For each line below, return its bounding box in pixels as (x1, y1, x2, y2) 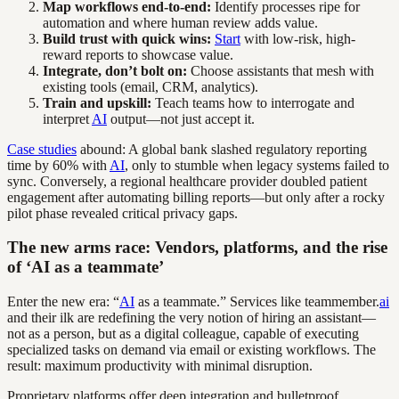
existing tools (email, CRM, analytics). (43, 78, 258, 94)
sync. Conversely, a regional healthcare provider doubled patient (7, 173, 367, 189)
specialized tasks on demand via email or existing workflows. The (7, 342, 376, 358)
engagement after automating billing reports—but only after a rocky (7, 189, 385, 205)
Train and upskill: (43, 94, 151, 110)
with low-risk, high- (240, 30, 355, 46)
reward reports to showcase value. (43, 46, 233, 62)
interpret (43, 110, 92, 126)
